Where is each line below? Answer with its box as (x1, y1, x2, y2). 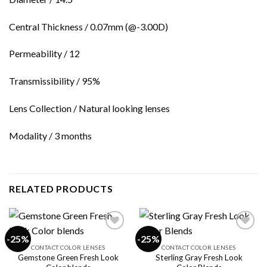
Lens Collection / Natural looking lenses (9, 103, 170, 114)
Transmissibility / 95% (9, 75, 100, 87)
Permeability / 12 (9, 48, 80, 60)
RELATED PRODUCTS (9, 182, 113, 194)
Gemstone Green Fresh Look (18, 252, 119, 262)
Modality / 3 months (9, 129, 92, 141)
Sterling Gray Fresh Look (155, 252, 243, 262)
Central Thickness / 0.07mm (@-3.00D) (9, 20, 168, 32)
